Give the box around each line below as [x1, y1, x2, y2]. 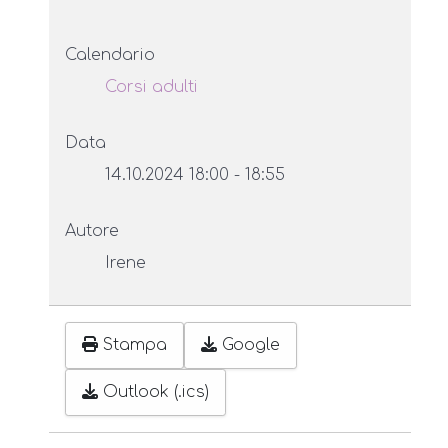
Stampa [103, 336, 167, 355]
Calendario [65, 46, 155, 64]
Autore [65, 222, 119, 240]
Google [222, 336, 280, 355]
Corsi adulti [105, 78, 198, 96]
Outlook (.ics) [103, 383, 209, 402]
